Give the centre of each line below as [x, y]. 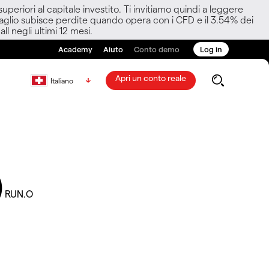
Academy [75, 49]
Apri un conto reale [150, 78]
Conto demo [157, 49]
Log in [211, 49]
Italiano [62, 80]
